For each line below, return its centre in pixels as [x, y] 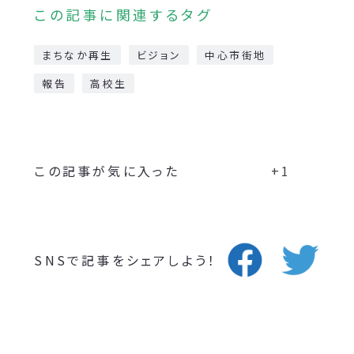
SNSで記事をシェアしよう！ [126, 260]
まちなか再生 [77, 55]
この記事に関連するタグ [123, 14]
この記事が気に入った [107, 170]
